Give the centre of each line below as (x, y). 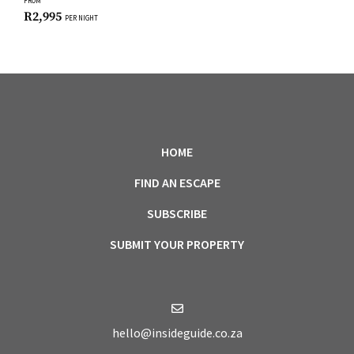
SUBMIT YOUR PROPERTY (177, 245)
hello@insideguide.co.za (177, 333)
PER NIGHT (81, 18)
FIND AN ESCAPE (177, 183)
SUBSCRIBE (177, 214)
